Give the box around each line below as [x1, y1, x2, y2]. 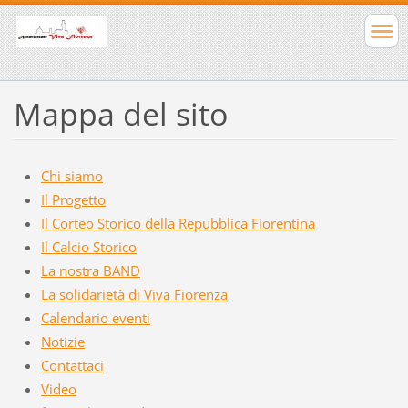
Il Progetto [40, 189, 106, 209]
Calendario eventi [40, 308, 150, 327]
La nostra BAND [40, 260, 140, 280]
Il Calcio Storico [40, 237, 137, 256]
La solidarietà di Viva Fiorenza [40, 284, 228, 303]
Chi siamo [40, 166, 103, 185]
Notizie [40, 331, 85, 351]
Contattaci [40, 355, 104, 374]
